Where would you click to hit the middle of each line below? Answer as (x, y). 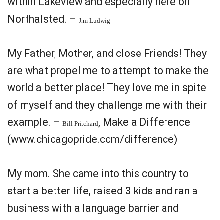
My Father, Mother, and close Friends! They (107, 53)
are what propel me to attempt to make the (108, 70)
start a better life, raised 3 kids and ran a (103, 191)
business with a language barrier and (93, 208)
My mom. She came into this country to (98, 174)
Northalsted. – (43, 19)
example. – (35, 122)
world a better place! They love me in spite (107, 88)
